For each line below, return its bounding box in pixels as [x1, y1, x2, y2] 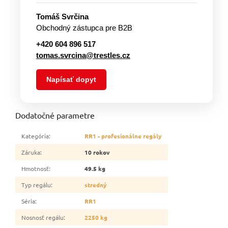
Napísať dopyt [46, 75, 96, 83]
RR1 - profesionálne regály [84, 131, 162, 140]
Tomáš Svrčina [36, 12, 89, 21]
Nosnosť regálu [21, 213, 64, 221]
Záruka [21, 148, 40, 156]
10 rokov [84, 148, 110, 156]
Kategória [21, 131, 49, 140]
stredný [84, 180, 107, 189]
